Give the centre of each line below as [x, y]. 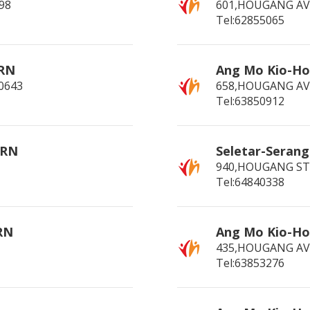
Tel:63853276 [250, 263]
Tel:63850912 [250, 101]
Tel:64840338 [250, 182]
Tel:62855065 [250, 20]
